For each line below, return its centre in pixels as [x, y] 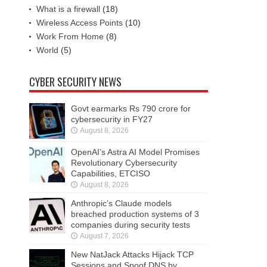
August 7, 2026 [104, 236]
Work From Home [70, 37]
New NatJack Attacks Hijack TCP [132, 255]
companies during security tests [131, 225]
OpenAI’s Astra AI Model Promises [135, 152]
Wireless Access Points [80, 23]
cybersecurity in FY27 [112, 119]
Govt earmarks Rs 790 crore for [131, 109]
